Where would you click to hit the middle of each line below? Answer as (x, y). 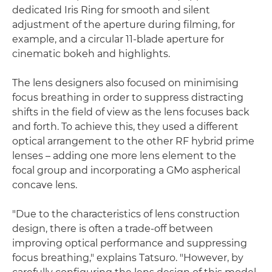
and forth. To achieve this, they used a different (125, 126)
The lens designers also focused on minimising (125, 83)
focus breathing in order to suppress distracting (128, 97)
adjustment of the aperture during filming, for (124, 24)
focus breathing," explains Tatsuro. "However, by (128, 257)
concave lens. (45, 185)
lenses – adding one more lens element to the (124, 155)
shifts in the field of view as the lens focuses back (131, 112)
